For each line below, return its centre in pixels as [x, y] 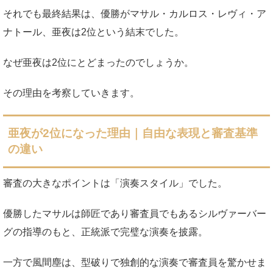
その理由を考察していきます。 [71, 93]
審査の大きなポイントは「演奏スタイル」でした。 [115, 183]
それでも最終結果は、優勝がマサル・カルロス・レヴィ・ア [135, 14]
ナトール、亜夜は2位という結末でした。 [94, 32]
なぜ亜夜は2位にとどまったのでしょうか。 [98, 63]
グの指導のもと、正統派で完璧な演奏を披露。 [105, 232]
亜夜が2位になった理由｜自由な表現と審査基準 [133, 133]
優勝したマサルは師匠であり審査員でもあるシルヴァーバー [135, 214]
